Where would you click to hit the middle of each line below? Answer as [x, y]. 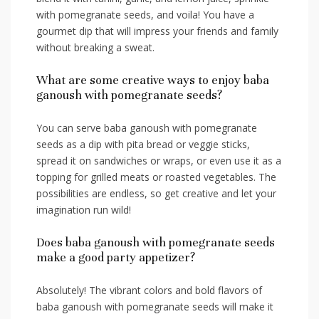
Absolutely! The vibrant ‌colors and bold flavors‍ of [149, 291]
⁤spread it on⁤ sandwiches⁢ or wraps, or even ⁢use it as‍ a [159, 161]
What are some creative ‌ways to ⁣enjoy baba [153, 80]
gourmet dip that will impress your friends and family [157, 31]
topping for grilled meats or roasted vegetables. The [156, 177]
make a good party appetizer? [116, 258]
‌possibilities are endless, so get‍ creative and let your [156, 194]
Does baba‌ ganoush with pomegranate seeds [156, 243]
